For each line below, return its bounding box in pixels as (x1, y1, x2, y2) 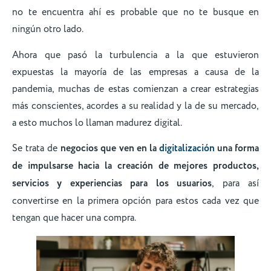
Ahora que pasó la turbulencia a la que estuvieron (12, 48, 259, 62)
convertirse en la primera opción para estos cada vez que (12, 194, 259, 208)
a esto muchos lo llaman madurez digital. (12, 116, 184, 129)
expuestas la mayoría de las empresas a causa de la (12, 65, 259, 79)
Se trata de (12, 142, 61, 155)
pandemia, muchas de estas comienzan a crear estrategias (12, 82, 259, 96)
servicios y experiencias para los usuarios (12, 177, 212, 191)
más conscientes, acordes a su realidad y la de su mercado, (12, 99, 259, 113)
